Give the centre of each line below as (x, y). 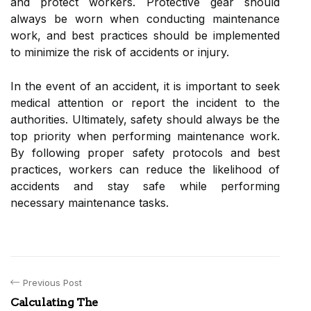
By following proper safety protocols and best (145, 152)
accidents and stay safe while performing (145, 186)
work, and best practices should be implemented (145, 35)
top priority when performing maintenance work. (145, 136)
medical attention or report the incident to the (145, 102)
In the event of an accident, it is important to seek (145, 86)
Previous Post (52, 282)
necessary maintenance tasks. (90, 202)
